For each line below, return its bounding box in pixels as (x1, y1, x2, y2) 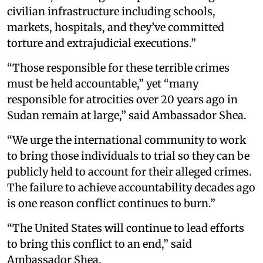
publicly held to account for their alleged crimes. (7, 164, 252, 178)
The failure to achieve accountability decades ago (7, 180, 255, 194)
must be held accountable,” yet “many (7, 76, 198, 90)
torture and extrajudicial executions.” (7, 36, 196, 50)
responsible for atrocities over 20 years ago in (7, 92, 238, 106)
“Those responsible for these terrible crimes (7, 60, 230, 75)
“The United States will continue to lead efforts (7, 221, 244, 235)
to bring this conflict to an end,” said (7, 237, 192, 251)
